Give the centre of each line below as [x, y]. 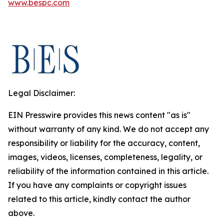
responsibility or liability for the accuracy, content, [104, 143]
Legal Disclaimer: [41, 93]
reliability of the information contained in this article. [108, 171]
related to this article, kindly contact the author [99, 199]
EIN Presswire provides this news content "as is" [99, 115]
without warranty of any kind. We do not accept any [108, 129]
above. [21, 213]
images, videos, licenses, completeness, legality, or [105, 157]
